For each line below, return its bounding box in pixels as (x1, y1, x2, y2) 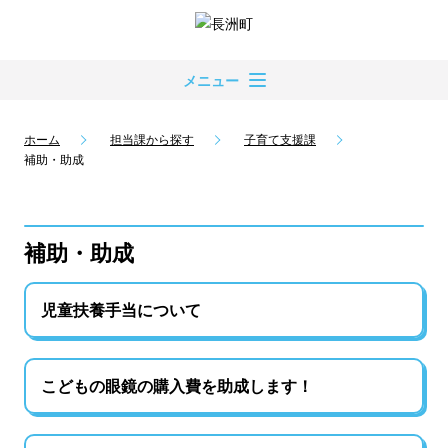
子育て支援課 (244, 132, 316, 147)
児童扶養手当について (41, 299, 201, 320)
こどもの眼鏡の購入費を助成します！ (41, 375, 313, 396)
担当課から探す (110, 132, 194, 147)
